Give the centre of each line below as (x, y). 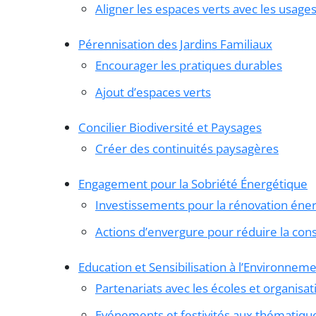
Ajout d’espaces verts (153, 92)
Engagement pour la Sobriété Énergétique (193, 184)
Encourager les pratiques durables (189, 66)
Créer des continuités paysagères (187, 149)
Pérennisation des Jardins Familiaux (175, 44)
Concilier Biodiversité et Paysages (170, 128)
